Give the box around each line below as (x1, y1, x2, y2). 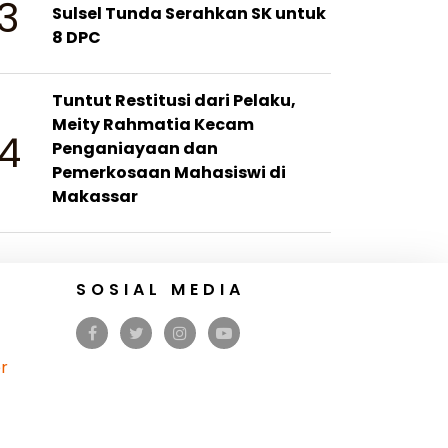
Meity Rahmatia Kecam (52, 113, 255, 136)
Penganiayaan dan (52, 137, 219, 160)
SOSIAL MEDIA (76, 278, 245, 301)
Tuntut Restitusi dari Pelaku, (52, 89, 297, 112)
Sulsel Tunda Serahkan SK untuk (52, 2, 327, 25)
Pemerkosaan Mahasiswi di (52, 161, 287, 184)
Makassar (52, 185, 139, 208)
